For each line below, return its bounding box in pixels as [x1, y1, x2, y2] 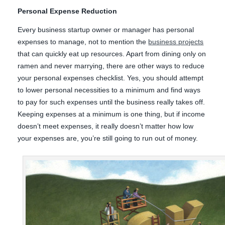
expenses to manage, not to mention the [18, 38, 149, 46]
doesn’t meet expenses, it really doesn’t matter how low [18, 122, 194, 131]
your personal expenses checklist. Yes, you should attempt [18, 74, 204, 82]
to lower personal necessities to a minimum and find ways [18, 86, 201, 94]
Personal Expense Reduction [18, 7, 118, 16]
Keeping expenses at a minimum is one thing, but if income [18, 110, 205, 119]
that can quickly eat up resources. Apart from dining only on [18, 50, 206, 58]
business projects [148, 38, 204, 46]
